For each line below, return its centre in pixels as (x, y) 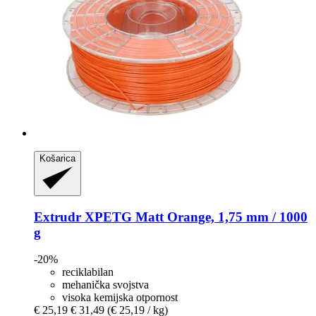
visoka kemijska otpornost (120, 298)
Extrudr (57, 217)
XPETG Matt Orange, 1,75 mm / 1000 (194, 217)
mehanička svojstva (105, 285)
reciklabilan (88, 272)
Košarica (57, 158)
